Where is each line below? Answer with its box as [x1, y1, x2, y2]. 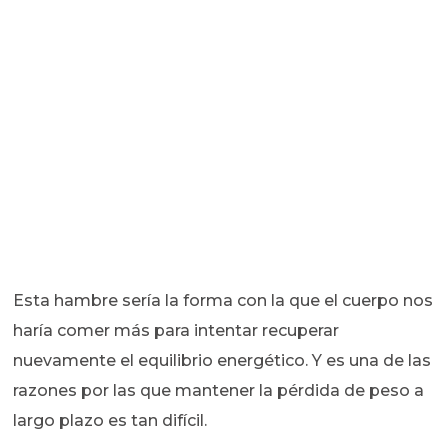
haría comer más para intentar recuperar [13, 321, 340, 341]
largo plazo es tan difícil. [13, 411, 208, 431]
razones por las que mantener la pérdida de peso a [13, 381, 425, 401]
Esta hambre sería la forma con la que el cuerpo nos [13, 291, 434, 311]
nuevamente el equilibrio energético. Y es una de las [13, 351, 432, 371]
